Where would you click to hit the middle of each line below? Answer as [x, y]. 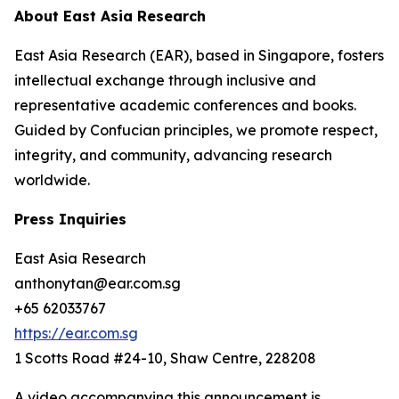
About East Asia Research [110, 16]
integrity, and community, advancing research [173, 155]
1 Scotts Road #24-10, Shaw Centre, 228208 [165, 358]
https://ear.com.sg [76, 333]
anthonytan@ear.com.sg [98, 283]
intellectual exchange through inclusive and [165, 80]
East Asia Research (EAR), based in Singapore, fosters [199, 55]
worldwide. [52, 180]
